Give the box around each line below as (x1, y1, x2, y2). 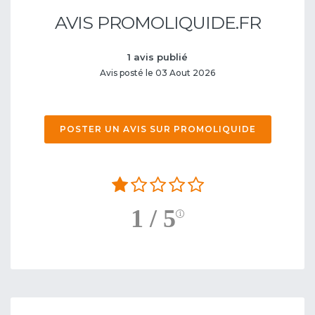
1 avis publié (127, 51, 188, 63)
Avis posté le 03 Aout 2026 (100, 67, 215, 78)
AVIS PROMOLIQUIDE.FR (54, 11, 261, 33)
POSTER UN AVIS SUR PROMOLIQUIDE (59, 123, 256, 134)
